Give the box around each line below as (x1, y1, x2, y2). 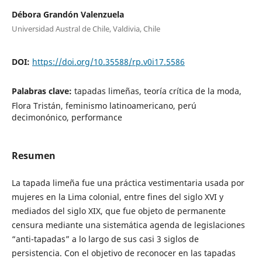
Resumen (11, 149, 56, 162)
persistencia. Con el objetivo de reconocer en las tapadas (11, 247, 236, 259)
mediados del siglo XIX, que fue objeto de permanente (11, 205, 226, 217)
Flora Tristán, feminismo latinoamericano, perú (11, 99, 196, 111)
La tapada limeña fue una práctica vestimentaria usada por (11, 177, 244, 189)
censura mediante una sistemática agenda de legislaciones (11, 219, 245, 231)
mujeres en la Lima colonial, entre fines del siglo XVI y (11, 191, 223, 203)
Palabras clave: (11, 85, 74, 96)
